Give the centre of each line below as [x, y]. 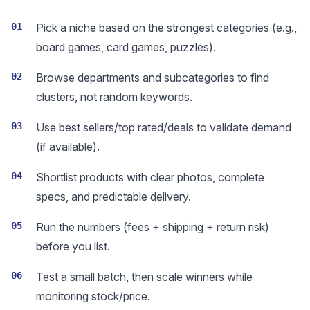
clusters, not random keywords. [114, 97]
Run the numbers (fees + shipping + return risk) [153, 227]
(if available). [68, 147]
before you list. [73, 246]
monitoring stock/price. [93, 296]
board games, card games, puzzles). [126, 47]
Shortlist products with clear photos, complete [150, 177]
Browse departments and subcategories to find [153, 77]
